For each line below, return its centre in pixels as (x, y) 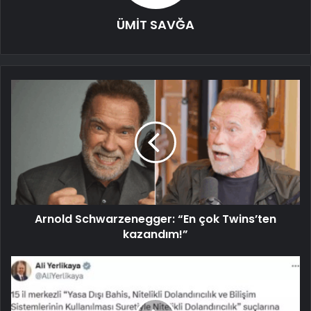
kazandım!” (155, 235)
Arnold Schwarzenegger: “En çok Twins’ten (155, 219)
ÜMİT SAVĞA (155, 25)
